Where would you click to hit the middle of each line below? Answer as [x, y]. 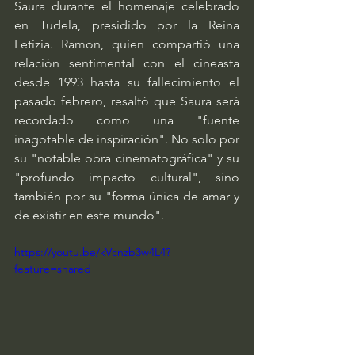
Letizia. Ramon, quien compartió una [127, 44]
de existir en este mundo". [89, 215]
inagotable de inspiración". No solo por [127, 139]
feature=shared [53, 269]
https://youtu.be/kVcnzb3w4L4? [92, 252]
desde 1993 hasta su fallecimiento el [127, 82]
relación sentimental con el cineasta [127, 63]
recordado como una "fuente [127, 120]
